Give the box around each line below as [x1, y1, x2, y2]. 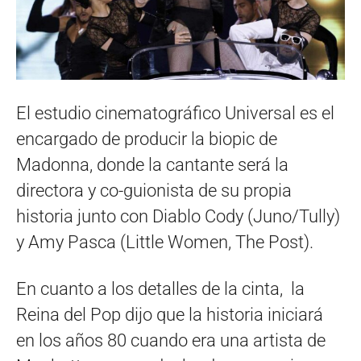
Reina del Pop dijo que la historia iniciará [16, 305, 323, 326]
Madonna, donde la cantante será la [16, 155, 288, 176]
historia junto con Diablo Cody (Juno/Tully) [16, 206, 340, 227]
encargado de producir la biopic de [16, 129, 277, 150]
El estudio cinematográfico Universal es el [16, 103, 334, 124]
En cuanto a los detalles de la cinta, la [16, 279, 305, 300]
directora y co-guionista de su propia [16, 180, 292, 201]
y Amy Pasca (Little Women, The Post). [16, 232, 313, 253]
